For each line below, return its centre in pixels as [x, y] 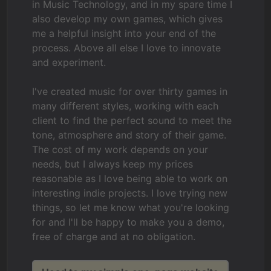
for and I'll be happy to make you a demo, [129, 222]
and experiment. [69, 62]
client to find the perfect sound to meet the [132, 120]
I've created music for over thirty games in [130, 91]
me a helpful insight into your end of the [124, 33]
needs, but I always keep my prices [113, 164]
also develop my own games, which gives [128, 19]
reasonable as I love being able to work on [130, 178]
